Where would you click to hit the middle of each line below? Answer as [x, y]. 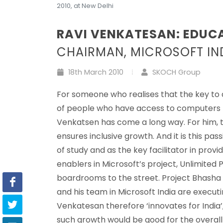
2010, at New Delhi [85, 5]
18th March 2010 [95, 72]
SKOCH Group [175, 72]
